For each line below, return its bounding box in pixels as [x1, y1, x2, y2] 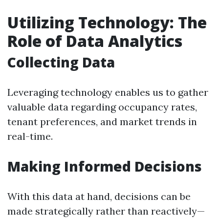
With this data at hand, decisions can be [7, 190, 191, 202]
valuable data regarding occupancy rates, [7, 101, 197, 113]
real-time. [7, 130, 53, 142]
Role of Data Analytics [7, 30, 182, 51]
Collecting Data [7, 53, 115, 71]
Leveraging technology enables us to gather [7, 86, 208, 98]
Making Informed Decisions [7, 157, 202, 175]
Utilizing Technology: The [7, 12, 207, 33]
